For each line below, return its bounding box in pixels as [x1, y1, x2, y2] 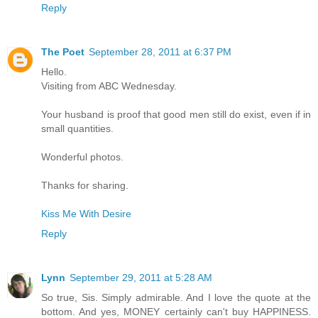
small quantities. [41, 123, 114, 135]
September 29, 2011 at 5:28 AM [70, 272, 212, 284]
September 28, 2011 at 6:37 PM [89, 46, 231, 58]
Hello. [41, 66, 67, 78]
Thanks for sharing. [41, 180, 128, 192]
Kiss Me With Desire [41, 208, 131, 220]
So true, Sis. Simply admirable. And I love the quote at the [41, 292, 311, 304]
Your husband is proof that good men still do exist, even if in [41, 109, 311, 121]
